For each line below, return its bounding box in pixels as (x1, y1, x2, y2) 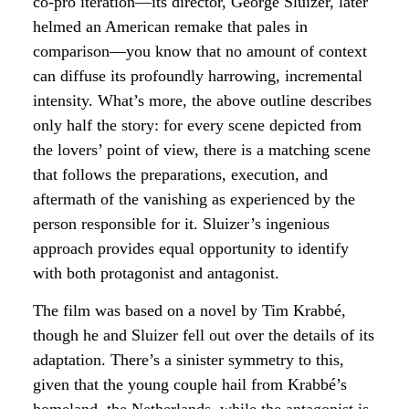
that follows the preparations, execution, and (33, 164, 328, 184)
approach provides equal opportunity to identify (33, 238, 349, 257)
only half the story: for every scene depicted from (33, 115, 362, 134)
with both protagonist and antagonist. (33, 263, 279, 282)
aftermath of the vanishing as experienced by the (33, 189, 355, 208)
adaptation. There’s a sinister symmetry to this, (33, 351, 344, 370)
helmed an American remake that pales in (33, 16, 308, 36)
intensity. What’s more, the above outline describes (33, 90, 372, 110)
